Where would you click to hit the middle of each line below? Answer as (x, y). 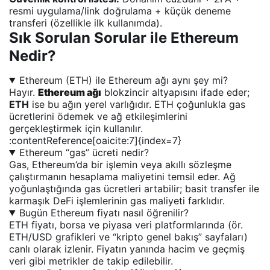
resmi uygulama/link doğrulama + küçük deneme (120, 11)
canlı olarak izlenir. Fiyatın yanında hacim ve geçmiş (127, 249)
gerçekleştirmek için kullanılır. (76, 128)
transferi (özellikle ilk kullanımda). (86, 23)
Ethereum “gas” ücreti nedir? (84, 152)
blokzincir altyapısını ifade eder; (175, 92)
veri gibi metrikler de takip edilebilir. (91, 261)
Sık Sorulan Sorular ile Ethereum (124, 37)
